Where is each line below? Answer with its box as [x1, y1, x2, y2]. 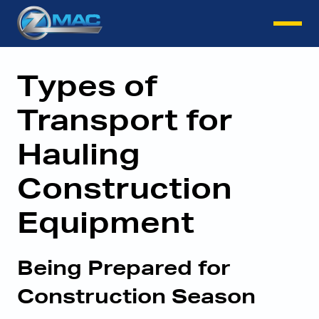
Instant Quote [117, 12, 202, 29]
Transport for [17, 101, 233, 137]
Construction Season [17, 283, 256, 308]
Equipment [17, 204, 202, 240]
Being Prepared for [17, 254, 231, 280]
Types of [17, 67, 157, 103]
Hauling [17, 135, 140, 172]
